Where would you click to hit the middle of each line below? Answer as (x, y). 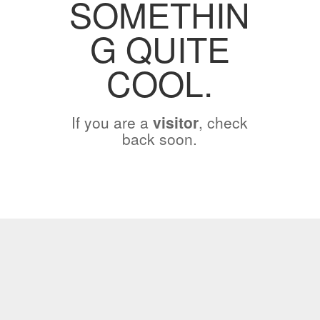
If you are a (112, 122)
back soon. (160, 139)
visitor (176, 122)
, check (224, 122)
